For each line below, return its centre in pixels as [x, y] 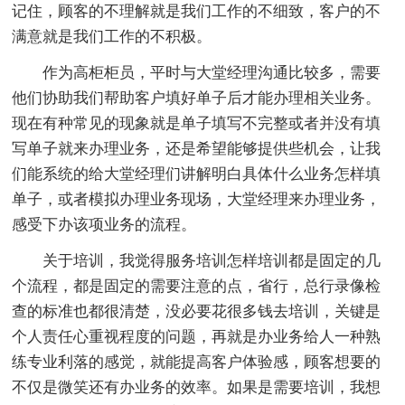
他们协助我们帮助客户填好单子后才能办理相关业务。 [197, 98]
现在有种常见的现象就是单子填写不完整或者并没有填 [197, 123]
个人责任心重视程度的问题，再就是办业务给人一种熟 [197, 336]
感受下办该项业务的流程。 [104, 224]
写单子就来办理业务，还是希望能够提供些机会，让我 [197, 148]
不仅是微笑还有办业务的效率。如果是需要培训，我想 [197, 387]
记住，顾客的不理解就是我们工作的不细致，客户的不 [197, 11]
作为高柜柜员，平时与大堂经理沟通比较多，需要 [212, 72]
